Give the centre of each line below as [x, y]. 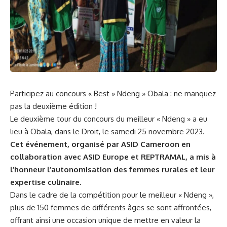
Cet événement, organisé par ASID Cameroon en [100, 144]
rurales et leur [187, 169]
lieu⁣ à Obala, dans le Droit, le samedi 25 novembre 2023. [107, 131]
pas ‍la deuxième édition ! [53, 106]
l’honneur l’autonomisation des [70, 169]
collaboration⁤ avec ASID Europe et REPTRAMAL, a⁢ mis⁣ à [113, 157]
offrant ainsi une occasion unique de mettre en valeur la [105, 220]
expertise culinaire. [46, 182]
